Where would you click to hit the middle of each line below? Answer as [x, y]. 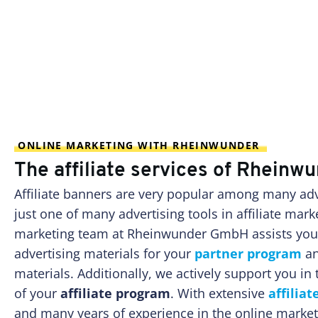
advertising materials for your [104, 254]
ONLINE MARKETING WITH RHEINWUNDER [141, 146]
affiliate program [115, 294]
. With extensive [219, 294]
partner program [248, 254]
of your [37, 294]
